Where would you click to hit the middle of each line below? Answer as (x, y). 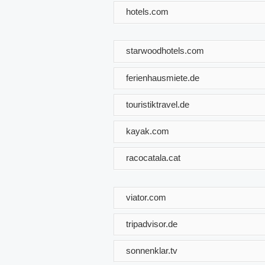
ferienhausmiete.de (163, 77)
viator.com (146, 197)
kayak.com (148, 131)
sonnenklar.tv (152, 250)
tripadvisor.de (152, 224)
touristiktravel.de (158, 104)
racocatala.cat (153, 157)
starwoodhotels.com (165, 50)
